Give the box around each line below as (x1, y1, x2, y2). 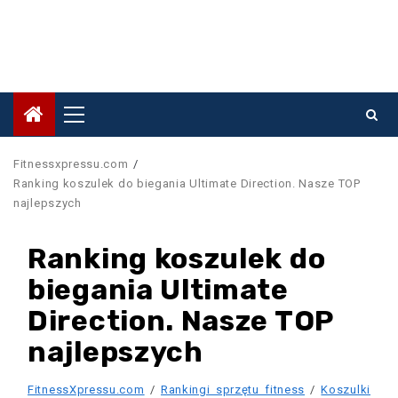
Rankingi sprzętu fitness (160, 382, 306, 396)
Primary (80, 112, 125, 129)
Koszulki (321, 382, 370, 396)
